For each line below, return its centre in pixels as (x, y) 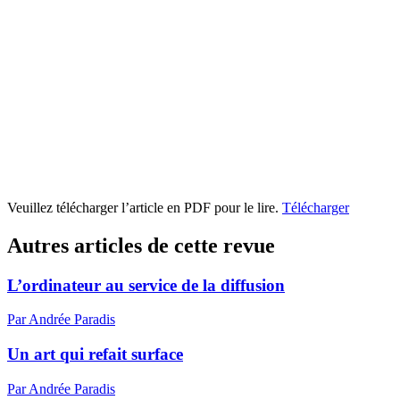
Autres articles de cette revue (141, 245)
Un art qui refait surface (95, 354)
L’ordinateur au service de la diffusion (146, 285)
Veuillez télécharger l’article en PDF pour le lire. (145, 207)
